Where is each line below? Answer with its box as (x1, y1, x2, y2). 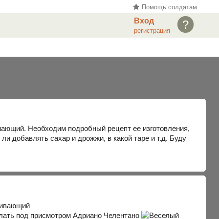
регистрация (134, 27, 171, 35)
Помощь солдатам (139, 3, 197, 11)
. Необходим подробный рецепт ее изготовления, (24, 124, 190, 132)
